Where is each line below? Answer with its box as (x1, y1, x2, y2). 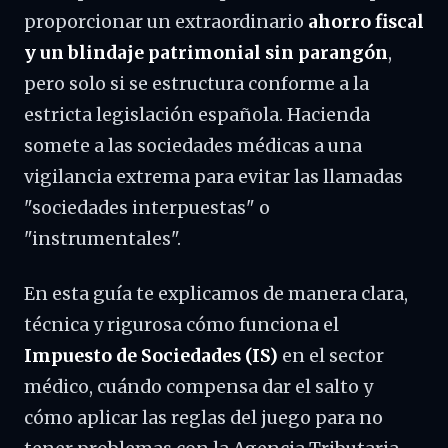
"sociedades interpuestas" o (24, 197, 270, 219)
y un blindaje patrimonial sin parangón (24, 42, 388, 64)
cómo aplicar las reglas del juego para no (24, 407, 383, 429)
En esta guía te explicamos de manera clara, (24, 283, 408, 305)
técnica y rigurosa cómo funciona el (24, 314, 339, 336)
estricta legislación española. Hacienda (24, 104, 370, 126)
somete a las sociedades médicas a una (24, 135, 362, 157)
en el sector (278, 345, 384, 367)
